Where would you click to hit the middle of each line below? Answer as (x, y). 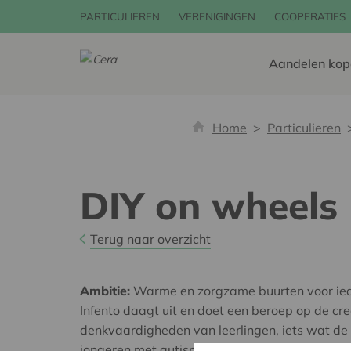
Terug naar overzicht (150, 239)
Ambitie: (105, 291)
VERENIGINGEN (217, 16)
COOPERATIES (310, 16)
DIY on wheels (209, 205)
